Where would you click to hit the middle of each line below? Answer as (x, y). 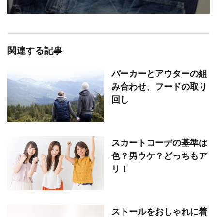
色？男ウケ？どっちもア (159, 155)
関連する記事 (35, 50)
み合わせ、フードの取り (159, 86)
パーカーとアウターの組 (159, 73)
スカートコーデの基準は (159, 142)
